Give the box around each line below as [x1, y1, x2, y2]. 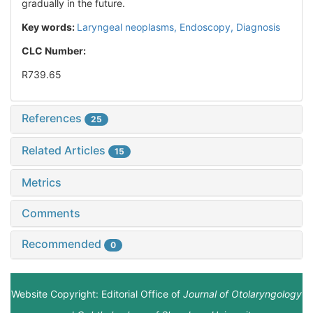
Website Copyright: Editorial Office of [11, 288, 183, 300]
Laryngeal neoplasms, [77, 21, 180, 34]
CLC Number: [22, 45, 88, 57]
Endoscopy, [180, 21, 236, 34]
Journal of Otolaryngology [183, 288, 302, 300]
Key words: [22, 21, 77, 34]
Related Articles [22, 143, 108, 158]
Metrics [22, 175, 61, 190]
